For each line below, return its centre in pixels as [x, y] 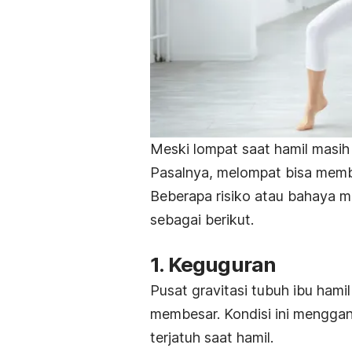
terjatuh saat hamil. [212, 338]
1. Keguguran [213, 265]
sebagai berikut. [202, 220]
